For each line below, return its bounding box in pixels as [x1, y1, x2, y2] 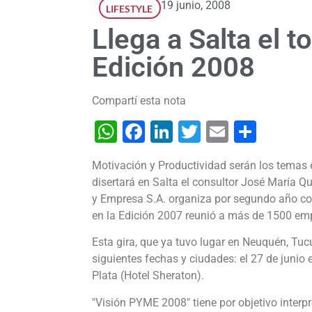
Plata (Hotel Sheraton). [92, 269, 207, 283]
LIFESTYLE [106, 3, 153, 15]
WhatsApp [117, 118, 219, 146]
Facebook [145, 118, 241, 146]
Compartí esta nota [92, 94, 186, 108]
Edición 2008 [92, 51, 255, 84]
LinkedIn [173, 118, 257, 146]
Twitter [201, 118, 269, 146]
